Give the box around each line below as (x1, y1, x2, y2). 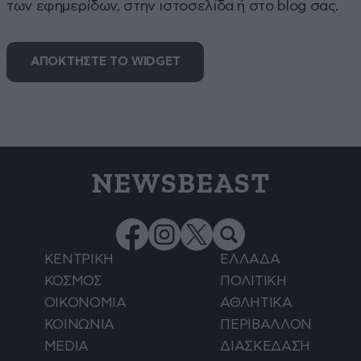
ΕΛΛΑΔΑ (220, 252, 280, 267)
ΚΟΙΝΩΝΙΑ (44, 317, 115, 332)
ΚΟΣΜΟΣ (44, 274, 102, 288)
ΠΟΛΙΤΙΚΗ (220, 274, 287, 288)
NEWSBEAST (91, 170, 270, 199)
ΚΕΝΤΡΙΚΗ (44, 252, 114, 267)
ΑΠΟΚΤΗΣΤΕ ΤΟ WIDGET (31, 56, 180, 68)
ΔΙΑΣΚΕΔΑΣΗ (220, 339, 310, 354)
